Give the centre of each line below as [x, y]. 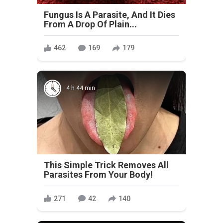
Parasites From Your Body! [98, 175]
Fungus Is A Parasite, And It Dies [110, 14]
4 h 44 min [81, 88]
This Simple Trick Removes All [106, 165]
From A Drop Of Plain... [90, 24]
